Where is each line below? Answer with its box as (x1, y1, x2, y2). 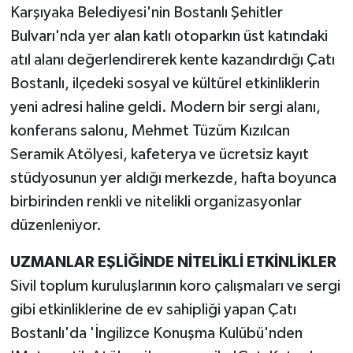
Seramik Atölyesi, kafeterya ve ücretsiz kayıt (9, 147, 309, 162)
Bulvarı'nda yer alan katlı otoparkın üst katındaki (9, 28, 328, 44)
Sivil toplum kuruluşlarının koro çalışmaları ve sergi (9, 278, 340, 294)
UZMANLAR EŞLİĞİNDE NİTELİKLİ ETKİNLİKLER (9, 255, 336, 270)
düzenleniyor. (9, 217, 102, 233)
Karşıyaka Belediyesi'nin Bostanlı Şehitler (9, 5, 283, 20)
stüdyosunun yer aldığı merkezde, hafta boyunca (9, 170, 336, 186)
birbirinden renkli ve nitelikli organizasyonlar (9, 194, 302, 210)
